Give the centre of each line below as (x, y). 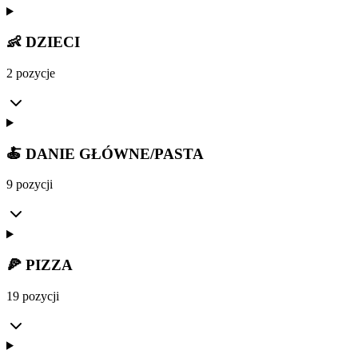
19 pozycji (33, 296)
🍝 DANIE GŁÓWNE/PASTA (105, 153)
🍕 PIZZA (40, 265)
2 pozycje (31, 73)
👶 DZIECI (43, 42)
